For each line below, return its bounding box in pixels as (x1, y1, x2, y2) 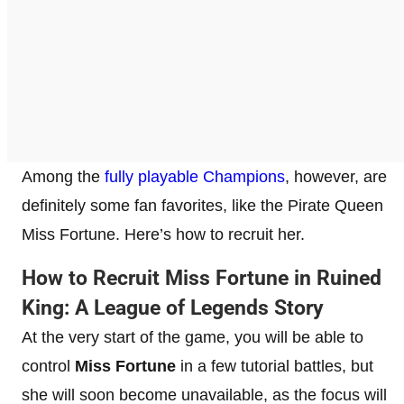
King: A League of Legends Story (22, 295, 324, 320)
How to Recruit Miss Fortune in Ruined (22, 265, 381, 290)
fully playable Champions (105, 167, 285, 186)
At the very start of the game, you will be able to (22, 327, 363, 346)
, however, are (285, 167, 387, 186)
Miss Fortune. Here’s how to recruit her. (22, 225, 305, 243)
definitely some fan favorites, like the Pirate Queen (22, 196, 383, 215)
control (22, 356, 75, 375)
